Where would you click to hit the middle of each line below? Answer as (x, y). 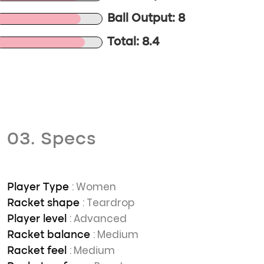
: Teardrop (108, 203)
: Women (94, 187)
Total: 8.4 (134, 42)
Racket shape (45, 203)
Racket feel (38, 251)
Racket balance (50, 235)
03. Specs (52, 140)
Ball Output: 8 (146, 19)
